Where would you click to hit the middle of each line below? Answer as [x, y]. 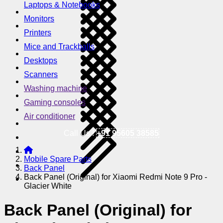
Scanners [41, 74]
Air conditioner [50, 116]
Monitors [39, 18]
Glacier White [48, 186]
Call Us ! [80, 133]
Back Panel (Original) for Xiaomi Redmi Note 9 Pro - [115, 177]
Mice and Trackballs [59, 46]
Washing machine [56, 88]
